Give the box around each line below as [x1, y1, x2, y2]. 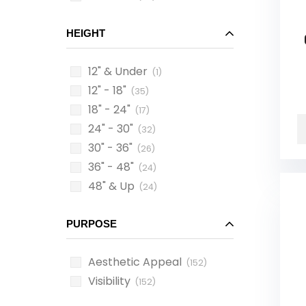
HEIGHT [66, 27, 105, 39]
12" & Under [88, 64, 148, 79]
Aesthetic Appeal [88, 254, 182, 270]
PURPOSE [66, 218, 117, 229]
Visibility [88, 273, 130, 289]
